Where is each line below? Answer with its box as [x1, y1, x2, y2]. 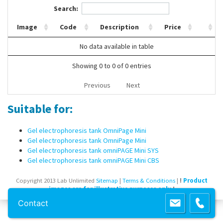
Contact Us [10, 5, 50, 16]
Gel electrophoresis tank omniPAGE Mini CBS [27, 155, 159, 165]
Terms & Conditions [122, 177, 175, 185]
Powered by [92, 200, 115, 206]
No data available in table [79, 41, 154, 51]
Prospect [115, 200, 131, 206]
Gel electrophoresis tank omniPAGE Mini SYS [27, 145, 159, 155]
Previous [84, 80, 111, 90]
